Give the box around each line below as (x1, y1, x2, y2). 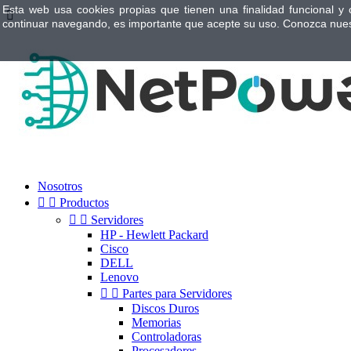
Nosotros (38, 179, 82, 193)
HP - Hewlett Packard (100, 228, 208, 241)
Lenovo (100, 270, 139, 284)
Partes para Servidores (122, 287, 232, 300)
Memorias (132, 316, 181, 329)
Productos (60, 196, 109, 209)
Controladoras (132, 330, 201, 343)
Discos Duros (132, 302, 199, 315)
